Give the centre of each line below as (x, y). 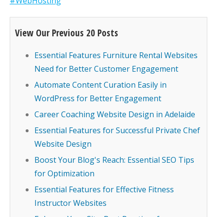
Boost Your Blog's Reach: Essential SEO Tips (114, 160)
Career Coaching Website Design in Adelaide (115, 114)
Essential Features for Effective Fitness (104, 189)
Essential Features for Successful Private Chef (117, 130)
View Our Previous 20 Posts (67, 33)
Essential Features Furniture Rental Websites (116, 55)
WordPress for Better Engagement (98, 98)
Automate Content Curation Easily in (101, 85)
